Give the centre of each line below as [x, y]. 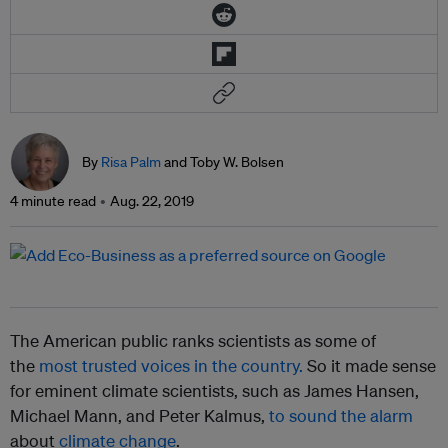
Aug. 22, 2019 [152, 201]
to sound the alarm [341, 416]
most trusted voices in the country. [171, 366]
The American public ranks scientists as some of [193, 341]
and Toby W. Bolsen [222, 162]
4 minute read [53, 201]
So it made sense [369, 366]
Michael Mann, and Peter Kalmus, [139, 416]
